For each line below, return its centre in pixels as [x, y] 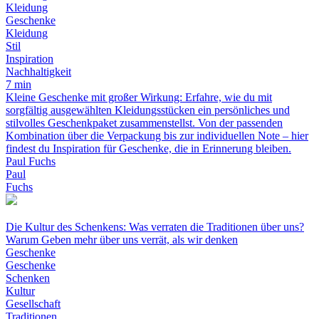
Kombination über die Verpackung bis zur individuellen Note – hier [157, 136]
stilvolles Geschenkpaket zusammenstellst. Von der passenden [144, 123]
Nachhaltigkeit [38, 72]
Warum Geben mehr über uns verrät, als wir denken [122, 240]
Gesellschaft [33, 304]
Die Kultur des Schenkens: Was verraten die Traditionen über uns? [155, 227]
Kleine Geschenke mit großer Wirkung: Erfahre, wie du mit [139, 98]
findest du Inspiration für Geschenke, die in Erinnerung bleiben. [148, 149]
